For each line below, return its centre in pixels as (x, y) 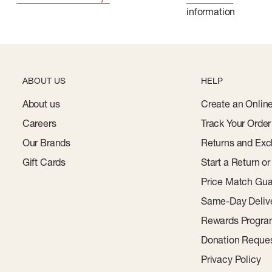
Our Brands (46, 143)
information (211, 12)
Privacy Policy (231, 260)
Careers (39, 124)
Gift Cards (44, 162)
